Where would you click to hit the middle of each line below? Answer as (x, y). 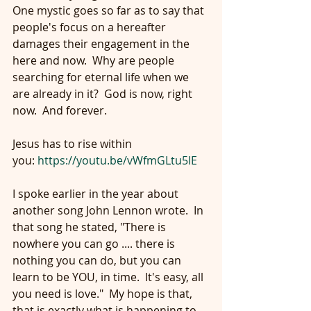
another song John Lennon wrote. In (109, 210)
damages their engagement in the (102, 44)
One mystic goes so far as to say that (110, 10)
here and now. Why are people (95, 60)
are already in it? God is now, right (104, 94)
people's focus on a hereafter (91, 27)
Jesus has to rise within (74, 144)
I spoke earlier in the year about (97, 194)
